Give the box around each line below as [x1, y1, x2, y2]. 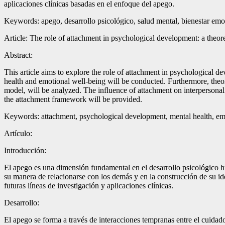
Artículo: [4, 129, 32, 138]
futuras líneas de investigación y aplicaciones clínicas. [4, 181, 173, 190]
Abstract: [4, 50, 33, 59]
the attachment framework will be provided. [4, 94, 142, 103]
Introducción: [4, 146, 46, 155]
